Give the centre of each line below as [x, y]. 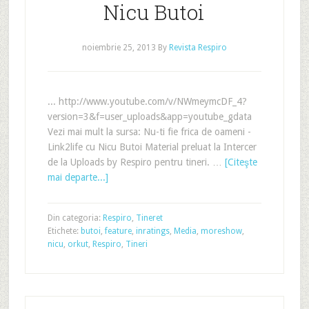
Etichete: [64, 231]
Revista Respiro [198, 48]
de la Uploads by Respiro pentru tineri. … [136, 162]
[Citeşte [241, 162]
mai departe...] [78, 177]
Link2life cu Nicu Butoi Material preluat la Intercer [152, 147]
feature [118, 231]
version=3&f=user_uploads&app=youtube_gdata [149, 117]
